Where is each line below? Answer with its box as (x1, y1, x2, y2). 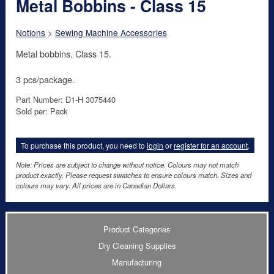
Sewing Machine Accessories (55, 26, 168, 39)
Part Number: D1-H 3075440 (16, 93, 116, 105)
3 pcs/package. (16, 72, 75, 86)
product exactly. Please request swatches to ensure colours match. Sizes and (16, 170, 252, 180)
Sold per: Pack (16, 105, 68, 117)
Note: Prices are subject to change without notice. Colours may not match (16, 160, 239, 170)
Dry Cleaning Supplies (98, 239, 176, 251)
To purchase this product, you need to (21, 139, 147, 150)
